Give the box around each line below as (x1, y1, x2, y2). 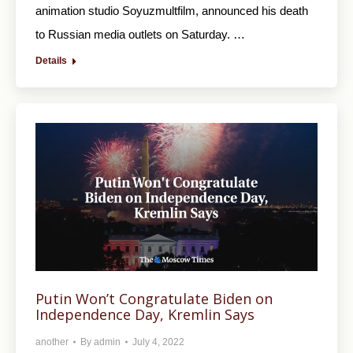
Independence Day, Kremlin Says (35, 304, 255, 324)
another (35, 336, 69, 347)
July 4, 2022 (132, 336, 184, 347)
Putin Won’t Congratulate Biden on (35, 288, 273, 308)
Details (35, 54, 67, 66)
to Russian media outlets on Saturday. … (35, 27, 245, 41)
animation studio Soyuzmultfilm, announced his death (35, 3, 308, 17)
